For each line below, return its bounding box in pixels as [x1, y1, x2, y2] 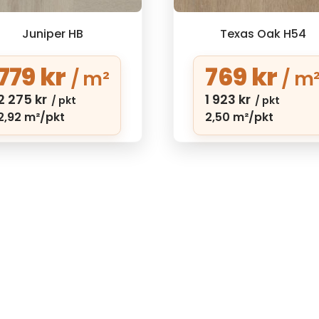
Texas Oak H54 [219, 26, 306, 43]
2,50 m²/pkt [205, 109, 274, 126]
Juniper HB [22, 26, 84, 43]
